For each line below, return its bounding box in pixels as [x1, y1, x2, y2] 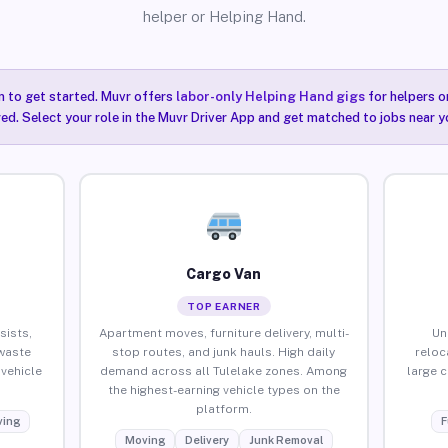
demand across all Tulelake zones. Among [100, 363, 348, 378]
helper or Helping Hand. [142, 8, 306, 25]
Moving [124, 433, 165, 446]
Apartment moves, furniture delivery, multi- [98, 325, 349, 340]
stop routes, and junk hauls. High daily [112, 344, 336, 359]
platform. [195, 401, 252, 416]
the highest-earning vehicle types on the [107, 382, 340, 397]
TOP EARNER [186, 299, 261, 312]
